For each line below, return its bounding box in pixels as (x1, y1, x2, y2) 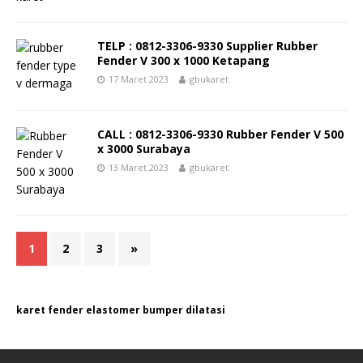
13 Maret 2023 (109, 161, 169, 173)
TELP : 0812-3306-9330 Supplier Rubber (97, 38, 318, 53)
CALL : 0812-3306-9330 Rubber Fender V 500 (97, 126, 344, 142)
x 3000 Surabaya (97, 141, 190, 156)
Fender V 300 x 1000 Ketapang (97, 53, 270, 68)
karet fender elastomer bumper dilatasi (16, 303, 225, 317)
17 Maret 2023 (109, 73, 169, 85)
